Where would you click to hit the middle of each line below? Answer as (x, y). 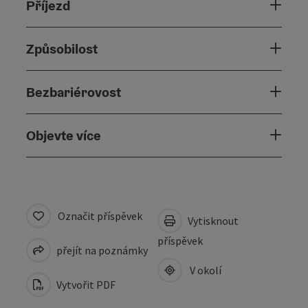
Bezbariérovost (74, 92)
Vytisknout (212, 220)
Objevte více (64, 135)
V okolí (203, 270)
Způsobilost (62, 48)
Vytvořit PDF (85, 284)
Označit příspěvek (100, 216)
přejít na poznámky (101, 250)
